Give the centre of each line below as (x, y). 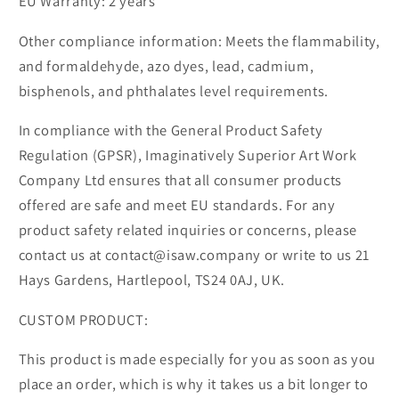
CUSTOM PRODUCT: (83, 319)
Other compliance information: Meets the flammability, (199, 41)
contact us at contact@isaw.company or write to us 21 (194, 255)
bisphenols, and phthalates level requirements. (173, 90)
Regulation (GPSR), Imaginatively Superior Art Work (187, 155)
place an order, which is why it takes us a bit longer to (193, 384)
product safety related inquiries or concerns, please (187, 230)
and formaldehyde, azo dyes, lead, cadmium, (166, 65)
